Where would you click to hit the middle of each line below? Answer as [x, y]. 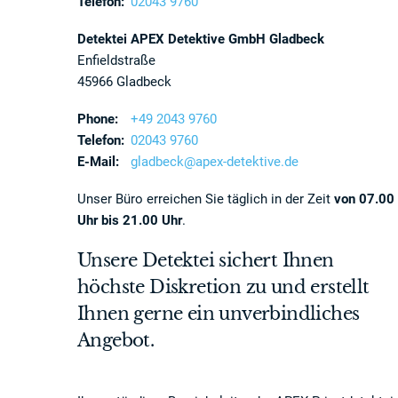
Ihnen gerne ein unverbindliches [219, 314]
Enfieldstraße [116, 60]
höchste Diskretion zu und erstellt [223, 287]
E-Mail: [98, 162]
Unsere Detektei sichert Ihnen [206, 260]
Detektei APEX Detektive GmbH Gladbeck [201, 39]
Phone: [98, 119]
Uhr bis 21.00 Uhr [130, 220]
